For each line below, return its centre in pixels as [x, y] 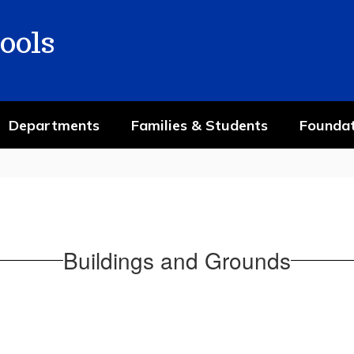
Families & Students [200, 125]
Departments [54, 125]
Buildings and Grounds [177, 260]
